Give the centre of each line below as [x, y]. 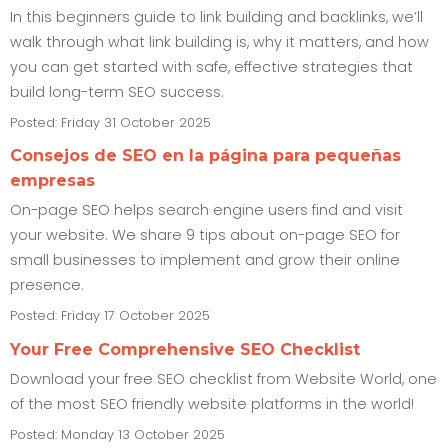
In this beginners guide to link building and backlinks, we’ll [216, 16]
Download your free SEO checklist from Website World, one [223, 378]
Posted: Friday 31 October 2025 [110, 122]
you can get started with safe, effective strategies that [211, 66]
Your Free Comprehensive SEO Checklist [185, 349]
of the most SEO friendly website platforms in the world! [212, 403]
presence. [47, 285]
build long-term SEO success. [117, 91]
